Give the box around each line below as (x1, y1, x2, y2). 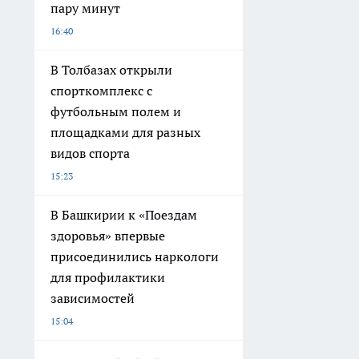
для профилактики (50, 269, 165, 286)
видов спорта (50, 145, 130, 162)
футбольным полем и (50, 103, 181, 120)
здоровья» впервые (50, 228, 165, 244)
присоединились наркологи (50, 248, 219, 265)
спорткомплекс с (50, 83, 152, 99)
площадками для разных (50, 124, 200, 141)
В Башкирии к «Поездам (50, 207, 197, 224)
